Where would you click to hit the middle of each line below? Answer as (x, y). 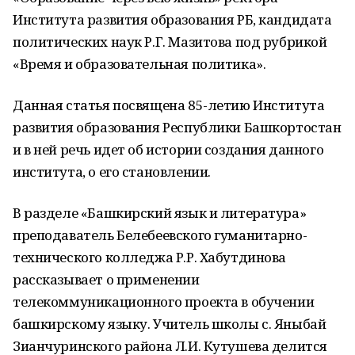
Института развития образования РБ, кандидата (172, 19)
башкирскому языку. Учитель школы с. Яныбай (170, 324)
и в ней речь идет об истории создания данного (168, 149)
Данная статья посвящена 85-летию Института (169, 105)
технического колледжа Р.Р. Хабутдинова (150, 257)
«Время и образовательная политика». (139, 64)
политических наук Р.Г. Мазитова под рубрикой (170, 42)
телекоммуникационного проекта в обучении (164, 302)
